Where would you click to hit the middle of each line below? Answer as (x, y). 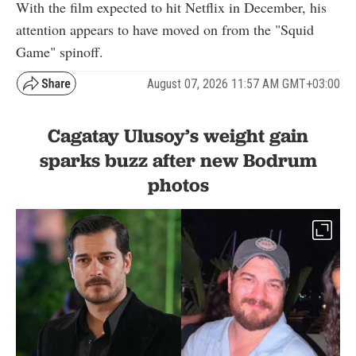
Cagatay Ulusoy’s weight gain (178, 136)
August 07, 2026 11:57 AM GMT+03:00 (244, 83)
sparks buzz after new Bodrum (178, 161)
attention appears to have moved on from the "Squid (165, 30)
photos (178, 185)
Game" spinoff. (60, 52)
